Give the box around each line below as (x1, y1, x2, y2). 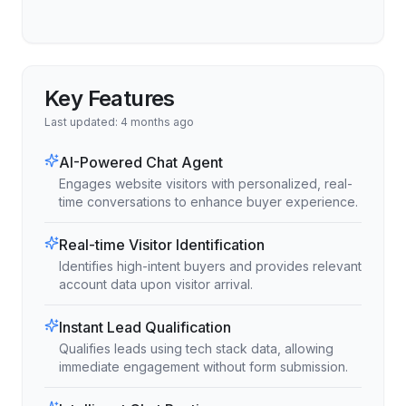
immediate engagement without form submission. (59, 359, 348, 375)
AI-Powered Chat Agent (59, 153, 223, 172)
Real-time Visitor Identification (59, 236, 265, 255)
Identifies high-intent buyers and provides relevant (59, 258, 362, 275)
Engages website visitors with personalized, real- (59, 176, 353, 192)
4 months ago (121, 115, 194, 130)
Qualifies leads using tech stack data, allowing (59, 341, 333, 357)
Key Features (44, 85, 175, 112)
